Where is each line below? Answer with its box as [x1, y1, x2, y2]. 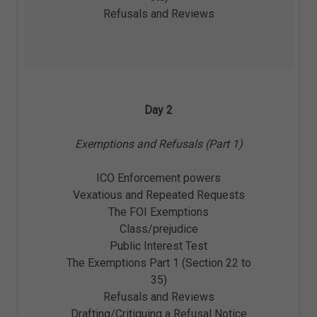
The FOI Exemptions [108, 205, 209, 219]
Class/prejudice [119, 222, 198, 236]
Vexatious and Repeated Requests [72, 188, 245, 202]
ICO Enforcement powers [96, 171, 221, 185]
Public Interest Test [110, 239, 207, 253]
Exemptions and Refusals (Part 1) [74, 137, 243, 151]
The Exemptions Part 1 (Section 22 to [66, 256, 251, 270]
